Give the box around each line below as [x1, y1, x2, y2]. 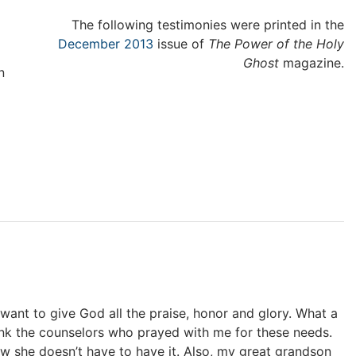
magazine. [279, 54, 344, 71]
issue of [153, 35, 208, 52]
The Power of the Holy [208, 35, 344, 52]
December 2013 [58, 35, 153, 52]
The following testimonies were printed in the [72, 16, 344, 33]
